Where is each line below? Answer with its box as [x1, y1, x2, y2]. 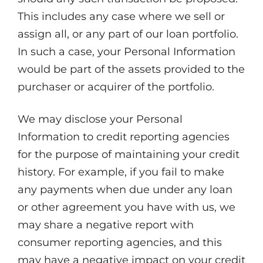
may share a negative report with [18, 218, 194, 231]
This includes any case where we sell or [18, 10, 225, 23]
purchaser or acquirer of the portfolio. [18, 80, 214, 93]
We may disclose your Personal [18, 113, 183, 126]
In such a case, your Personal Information [18, 45, 235, 58]
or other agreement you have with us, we [18, 201, 235, 214]
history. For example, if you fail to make [18, 166, 224, 178]
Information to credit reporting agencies [18, 130, 230, 143]
